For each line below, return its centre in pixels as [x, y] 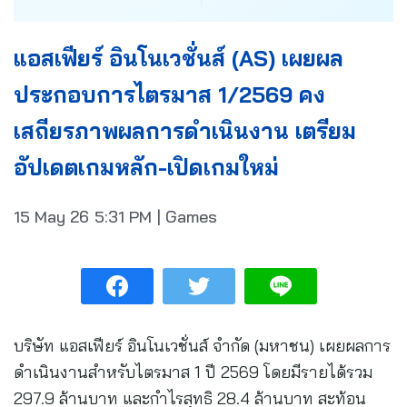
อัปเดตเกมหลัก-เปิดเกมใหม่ [146, 168]
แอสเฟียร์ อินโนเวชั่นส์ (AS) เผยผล [179, 59]
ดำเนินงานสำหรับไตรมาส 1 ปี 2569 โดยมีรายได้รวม [193, 372]
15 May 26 [51, 217]
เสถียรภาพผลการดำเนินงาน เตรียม [185, 131]
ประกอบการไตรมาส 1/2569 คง [169, 95]
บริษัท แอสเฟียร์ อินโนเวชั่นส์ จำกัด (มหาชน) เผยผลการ [202, 346]
